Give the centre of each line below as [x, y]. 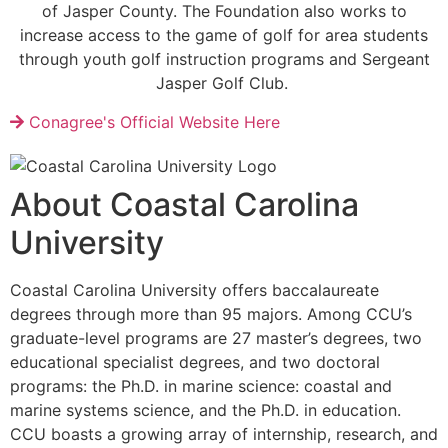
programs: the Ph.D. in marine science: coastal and [201, 385]
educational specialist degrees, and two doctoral [195, 361]
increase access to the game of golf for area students [224, 35]
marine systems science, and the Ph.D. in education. [205, 409]
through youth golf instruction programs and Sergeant [224, 59]
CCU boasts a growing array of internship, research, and [224, 433]
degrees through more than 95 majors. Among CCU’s [211, 313]
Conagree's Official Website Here [152, 121]
